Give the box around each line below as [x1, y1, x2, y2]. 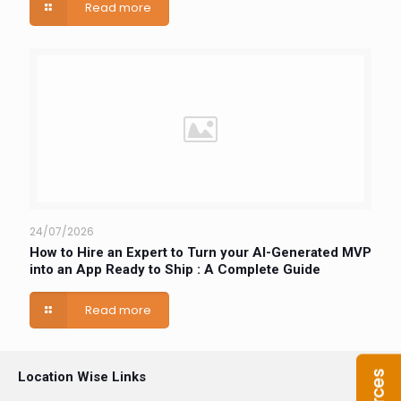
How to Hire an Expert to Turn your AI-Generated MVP [30, 244, 371, 261]
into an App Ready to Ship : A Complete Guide [30, 261, 320, 278]
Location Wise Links [18, 369, 146, 386]
